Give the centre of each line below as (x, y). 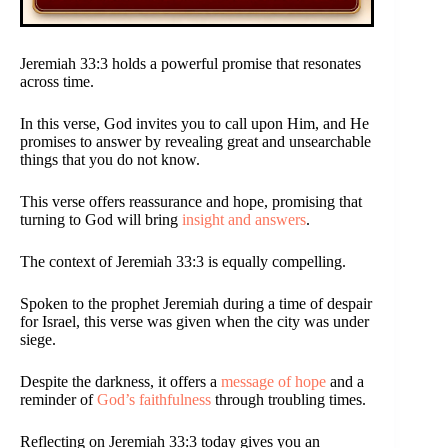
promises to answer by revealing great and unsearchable (195, 142)
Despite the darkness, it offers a (120, 382)
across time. (57, 82)
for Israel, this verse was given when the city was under (194, 322)
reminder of (58, 400)
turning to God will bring (101, 220)
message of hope (273, 382)
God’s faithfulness (154, 400)
